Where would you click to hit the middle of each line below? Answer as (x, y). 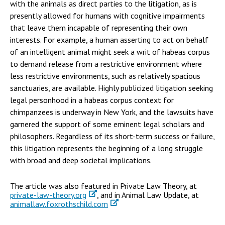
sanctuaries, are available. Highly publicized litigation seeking (111, 88)
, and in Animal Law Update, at (148, 195)
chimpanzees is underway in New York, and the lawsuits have (112, 112)
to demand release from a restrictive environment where (106, 64)
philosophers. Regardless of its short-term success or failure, (112, 136)
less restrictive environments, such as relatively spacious (105, 76)
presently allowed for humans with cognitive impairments (107, 16)
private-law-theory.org (48, 195)
